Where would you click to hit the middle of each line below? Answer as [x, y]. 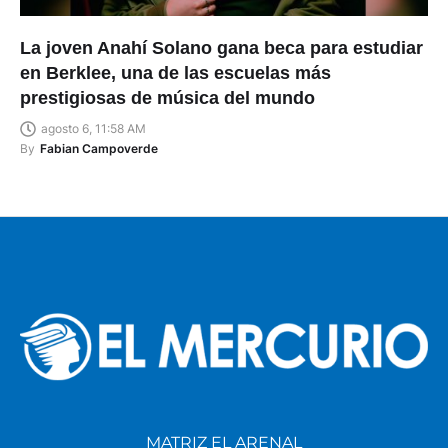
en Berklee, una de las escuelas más [175, 73]
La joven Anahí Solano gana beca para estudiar [221, 48]
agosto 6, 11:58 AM [93, 129]
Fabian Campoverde [99, 149]
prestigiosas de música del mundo [167, 98]
